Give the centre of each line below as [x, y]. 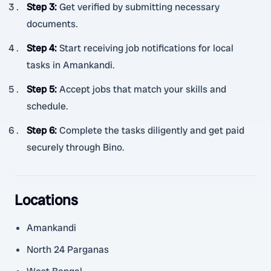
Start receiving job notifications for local [146, 48]
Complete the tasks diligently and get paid [152, 130]
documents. [52, 24]
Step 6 [41, 130]
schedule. [47, 106]
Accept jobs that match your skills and [143, 89]
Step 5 [41, 89]
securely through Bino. [76, 147]
